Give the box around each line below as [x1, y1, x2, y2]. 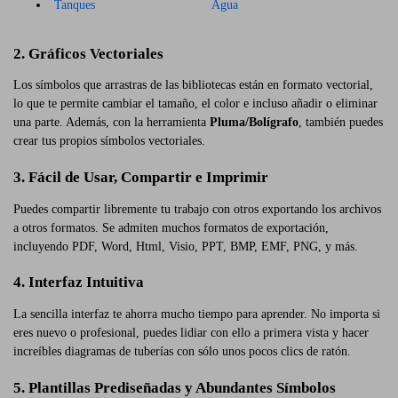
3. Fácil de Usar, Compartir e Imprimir [13, 168, 268, 186]
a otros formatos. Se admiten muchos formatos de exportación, [13, 220, 329, 235]
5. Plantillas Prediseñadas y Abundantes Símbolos [13, 378, 336, 396]
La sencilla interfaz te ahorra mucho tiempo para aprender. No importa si [13, 307, 380, 322]
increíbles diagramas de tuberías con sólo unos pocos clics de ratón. [13, 345, 351, 359]
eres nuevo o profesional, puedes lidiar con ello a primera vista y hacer [13, 326, 369, 340]
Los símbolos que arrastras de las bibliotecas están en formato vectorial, [13, 78, 373, 92]
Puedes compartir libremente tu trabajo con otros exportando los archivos [13, 202, 381, 216]
